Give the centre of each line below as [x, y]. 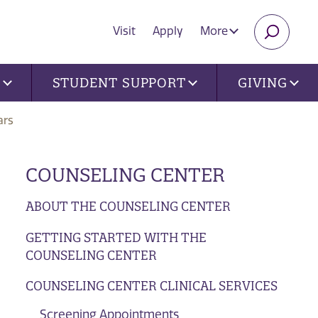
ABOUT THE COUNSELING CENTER [128, 206]
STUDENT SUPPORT [119, 83]
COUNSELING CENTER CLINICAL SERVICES [151, 286]
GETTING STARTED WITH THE [116, 237]
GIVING [263, 83]
